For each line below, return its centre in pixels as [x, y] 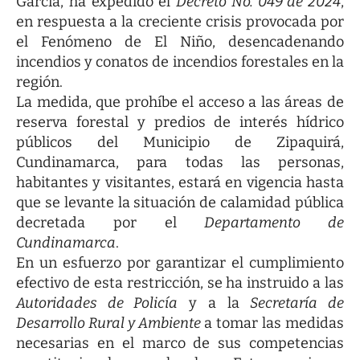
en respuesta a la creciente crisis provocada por [180, 21]
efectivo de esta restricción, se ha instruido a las [180, 282]
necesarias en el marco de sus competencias [180, 343]
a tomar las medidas [274, 323]
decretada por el [110, 222]
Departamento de [274, 222]
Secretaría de [297, 303]
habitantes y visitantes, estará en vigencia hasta [180, 182]
